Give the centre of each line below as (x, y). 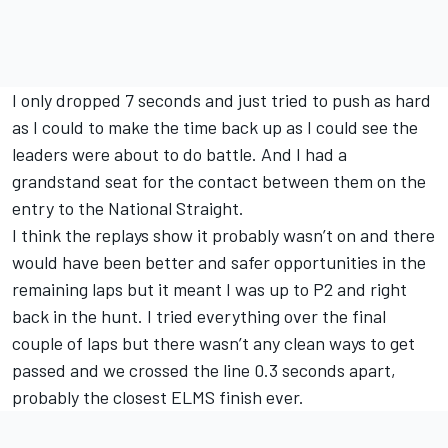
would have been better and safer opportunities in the (219, 262)
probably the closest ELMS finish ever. (158, 397)
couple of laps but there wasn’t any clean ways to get (213, 343)
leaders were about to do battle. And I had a (179, 154)
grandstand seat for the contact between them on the (219, 181)
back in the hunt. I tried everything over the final (199, 316)
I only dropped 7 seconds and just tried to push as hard (221, 100)
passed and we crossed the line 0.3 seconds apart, (204, 370)
